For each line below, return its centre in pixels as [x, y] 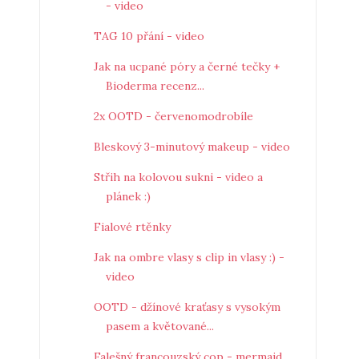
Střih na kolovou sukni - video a [178, 177]
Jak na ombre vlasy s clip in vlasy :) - [189, 257]
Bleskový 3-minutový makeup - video [192, 147]
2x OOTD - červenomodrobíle [173, 116]
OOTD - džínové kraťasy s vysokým [187, 307]
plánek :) [128, 196]
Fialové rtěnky [132, 227]
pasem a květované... [159, 326]
